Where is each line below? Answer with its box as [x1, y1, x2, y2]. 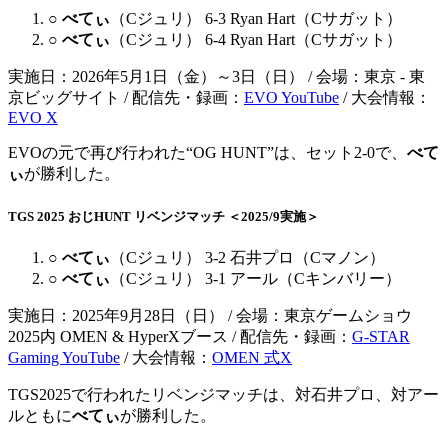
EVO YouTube [244, 89, 339, 107]
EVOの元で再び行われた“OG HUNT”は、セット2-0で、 [8, 144, 407, 162]
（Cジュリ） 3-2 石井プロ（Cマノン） [110, 248, 385, 266]
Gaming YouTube [8, 348, 120, 366]
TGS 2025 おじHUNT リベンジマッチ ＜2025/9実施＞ [8, 208, 319, 224]
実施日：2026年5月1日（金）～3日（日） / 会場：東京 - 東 [8, 68, 425, 86]
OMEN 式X [212, 348, 292, 366]
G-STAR [352, 327, 410, 345]
